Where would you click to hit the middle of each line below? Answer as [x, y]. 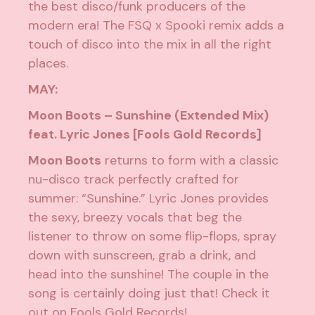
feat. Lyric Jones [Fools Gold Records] [145, 135]
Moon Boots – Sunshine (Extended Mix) [149, 116]
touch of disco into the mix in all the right [150, 45]
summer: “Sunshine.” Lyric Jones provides [149, 199]
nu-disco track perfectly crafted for [134, 180]
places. [49, 64]
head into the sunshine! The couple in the [149, 275]
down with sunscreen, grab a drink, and [142, 256]
